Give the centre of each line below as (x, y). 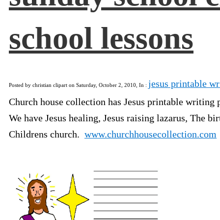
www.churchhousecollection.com (151, 134)
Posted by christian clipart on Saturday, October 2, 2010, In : (79, 85)
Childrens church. (47, 134)
